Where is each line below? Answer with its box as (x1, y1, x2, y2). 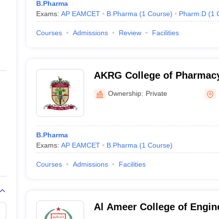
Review (118, 29, 141, 37)
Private (145, 89, 167, 97)
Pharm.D (178, 10, 206, 18)
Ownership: (108, 89, 143, 97)
